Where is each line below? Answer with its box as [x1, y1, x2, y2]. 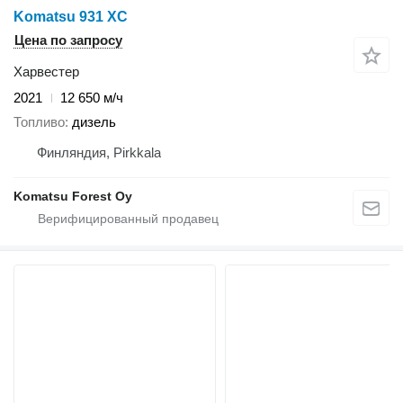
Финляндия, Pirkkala [37, 144, 161, 160]
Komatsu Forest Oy [13, 188, 132, 203]
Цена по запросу [14, 32, 122, 48]
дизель [72, 113, 116, 130]
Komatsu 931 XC [13, 9, 128, 24]
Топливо [13, 113, 65, 130]
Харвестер [13, 64, 79, 79]
